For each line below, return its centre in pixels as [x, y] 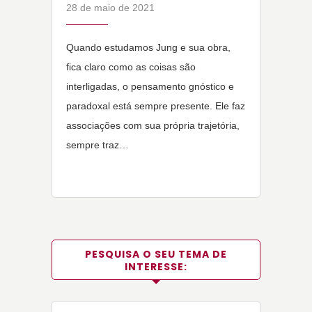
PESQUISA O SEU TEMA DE [156, 255]
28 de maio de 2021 [110, 8]
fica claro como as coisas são [131, 67]
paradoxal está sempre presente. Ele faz [156, 106]
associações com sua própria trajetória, [153, 126]
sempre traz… [97, 145]
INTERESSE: [156, 267]
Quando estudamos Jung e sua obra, [148, 48]
